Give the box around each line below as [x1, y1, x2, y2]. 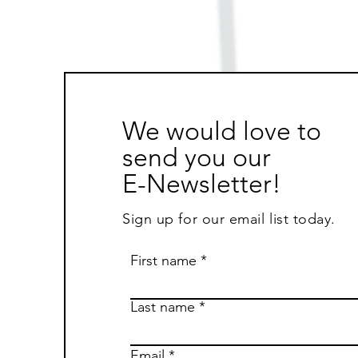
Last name [130, 298, 196, 316]
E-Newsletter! [122, 169, 282, 200]
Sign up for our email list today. [122, 210, 336, 229]
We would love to [122, 116, 322, 147]
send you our [122, 142, 272, 173]
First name [130, 252, 197, 270]
